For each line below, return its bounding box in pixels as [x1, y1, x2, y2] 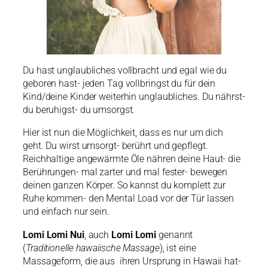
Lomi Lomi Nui [23, 229, 84, 240]
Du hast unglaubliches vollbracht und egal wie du [23, 64, 227, 76]
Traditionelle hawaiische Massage [25, 242, 160, 254]
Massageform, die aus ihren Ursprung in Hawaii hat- [23, 255, 241, 267]
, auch [84, 229, 112, 240]
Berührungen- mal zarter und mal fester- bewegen [23, 166, 228, 178]
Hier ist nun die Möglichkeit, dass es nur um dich [23, 127, 224, 139]
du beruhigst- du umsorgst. [23, 103, 138, 115]
